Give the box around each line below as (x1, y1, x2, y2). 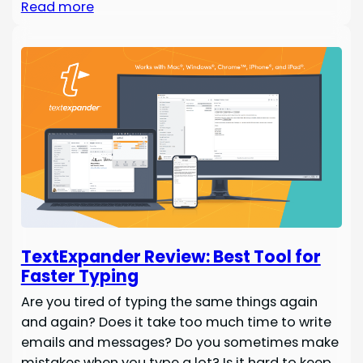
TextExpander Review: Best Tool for (20, 244, 321, 268)
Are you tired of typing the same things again (20, 292, 318, 311)
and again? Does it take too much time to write (20, 312, 331, 331)
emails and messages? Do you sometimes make (20, 332, 339, 352)
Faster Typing (20, 263, 139, 288)
